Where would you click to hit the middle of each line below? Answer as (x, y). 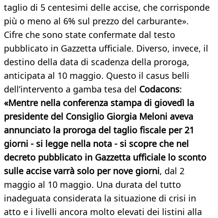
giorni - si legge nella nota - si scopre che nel (96, 144)
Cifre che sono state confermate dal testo (90, 35)
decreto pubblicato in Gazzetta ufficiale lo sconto (105, 157)
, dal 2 (172, 171)
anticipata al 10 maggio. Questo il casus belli (97, 76)
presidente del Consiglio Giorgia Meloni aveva (99, 117)
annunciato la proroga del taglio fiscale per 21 (99, 130)
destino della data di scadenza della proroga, (97, 62)
